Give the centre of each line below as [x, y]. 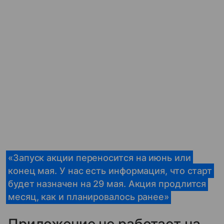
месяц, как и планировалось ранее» [89, 196]
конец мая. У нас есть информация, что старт [110, 170]
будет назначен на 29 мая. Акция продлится [107, 183]
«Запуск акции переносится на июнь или [99, 157]
